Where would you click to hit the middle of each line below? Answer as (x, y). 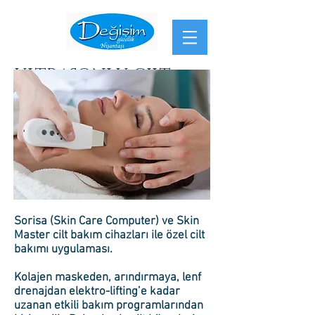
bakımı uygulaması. (63, 250)
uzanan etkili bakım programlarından (109, 306)
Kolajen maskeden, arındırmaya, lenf (108, 278)
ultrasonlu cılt (92, 74)
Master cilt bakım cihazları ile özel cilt (109, 236)
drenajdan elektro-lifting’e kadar (97, 292)
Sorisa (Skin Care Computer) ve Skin (107, 221)
